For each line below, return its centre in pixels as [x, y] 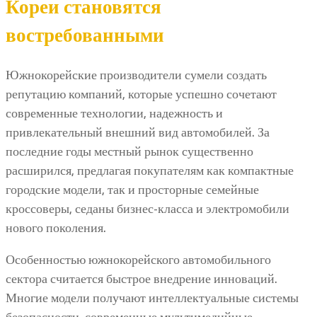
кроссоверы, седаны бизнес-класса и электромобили [148, 208]
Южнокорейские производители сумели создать [136, 75]
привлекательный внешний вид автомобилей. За [138, 132]
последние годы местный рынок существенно [129, 151]
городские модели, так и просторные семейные [132, 189]
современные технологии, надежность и [114, 113]
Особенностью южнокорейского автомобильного [138, 259]
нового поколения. [56, 227]
